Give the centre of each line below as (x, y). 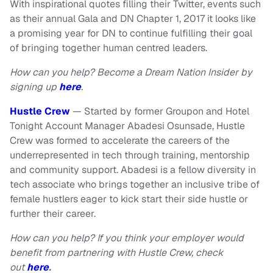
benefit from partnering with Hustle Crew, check (116, 253)
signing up (34, 87)
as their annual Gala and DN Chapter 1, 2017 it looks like (133, 19)
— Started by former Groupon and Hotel (161, 112)
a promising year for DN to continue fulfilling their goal (131, 34)
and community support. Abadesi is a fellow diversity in (133, 170)
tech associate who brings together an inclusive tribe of (135, 185)
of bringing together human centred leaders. (108, 48)
